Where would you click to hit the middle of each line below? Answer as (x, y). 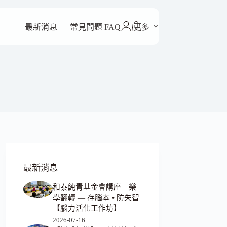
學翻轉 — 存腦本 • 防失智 (96, 198)
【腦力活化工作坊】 (87, 209)
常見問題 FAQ (96, 27)
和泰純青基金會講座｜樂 (95, 187)
